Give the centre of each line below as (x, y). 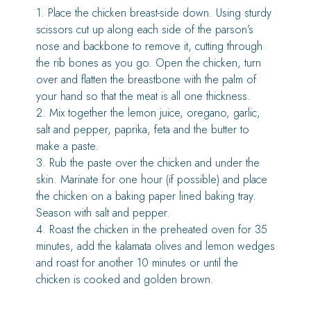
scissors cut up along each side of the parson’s (145, 30)
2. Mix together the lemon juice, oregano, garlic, (148, 113)
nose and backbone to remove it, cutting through (149, 46)
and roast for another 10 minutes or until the (137, 263)
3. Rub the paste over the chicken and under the (148, 163)
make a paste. (67, 146)
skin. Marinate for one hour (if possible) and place (152, 179)
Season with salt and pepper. (103, 213)
